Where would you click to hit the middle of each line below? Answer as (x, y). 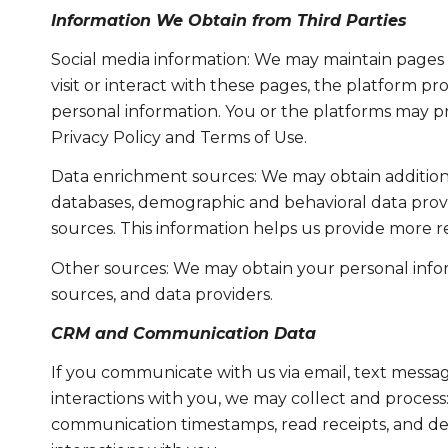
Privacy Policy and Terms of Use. (178, 138)
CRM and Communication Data (183, 334)
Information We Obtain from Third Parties (228, 20)
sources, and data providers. (161, 294)
